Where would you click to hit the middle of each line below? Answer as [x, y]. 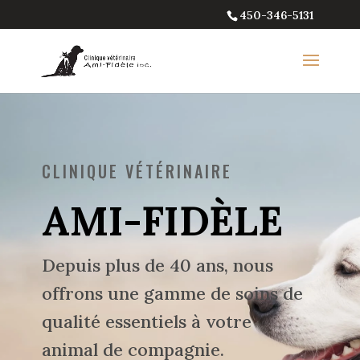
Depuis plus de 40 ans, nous [157, 265]
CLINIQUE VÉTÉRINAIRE [137, 171]
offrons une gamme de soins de [172, 293]
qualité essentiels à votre [146, 321]
